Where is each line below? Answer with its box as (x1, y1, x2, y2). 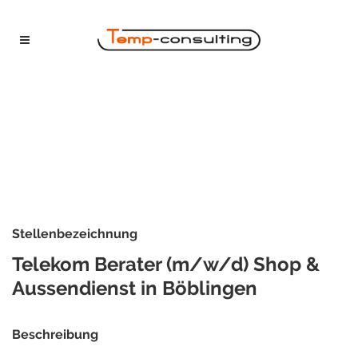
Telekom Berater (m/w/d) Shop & (12, 253, 320, 276)
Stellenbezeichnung (12, 226, 137, 241)
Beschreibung (12, 327, 98, 342)
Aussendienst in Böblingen (12, 276, 257, 300)
